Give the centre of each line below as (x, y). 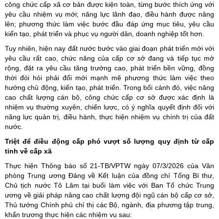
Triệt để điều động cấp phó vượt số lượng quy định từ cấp (109, 142)
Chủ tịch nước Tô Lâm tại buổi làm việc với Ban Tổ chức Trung (109, 186)
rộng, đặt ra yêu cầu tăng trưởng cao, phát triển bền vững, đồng (109, 68)
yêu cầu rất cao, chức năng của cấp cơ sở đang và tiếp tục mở (109, 58)
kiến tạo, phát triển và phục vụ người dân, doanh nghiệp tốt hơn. (105, 34)
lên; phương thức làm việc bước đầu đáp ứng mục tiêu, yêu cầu (109, 24)
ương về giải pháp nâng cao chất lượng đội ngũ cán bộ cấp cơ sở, (109, 195)
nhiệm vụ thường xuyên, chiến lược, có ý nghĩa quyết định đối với (109, 107)
